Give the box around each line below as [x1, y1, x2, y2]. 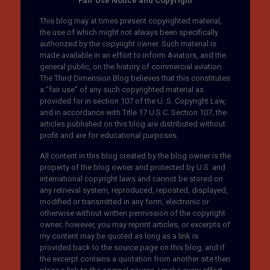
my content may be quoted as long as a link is [39, 231, 198, 241]
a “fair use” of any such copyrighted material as [39, 85, 204, 95]
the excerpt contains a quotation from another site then [39, 254, 230, 264]
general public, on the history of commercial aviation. [39, 62, 223, 72]
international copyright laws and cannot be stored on [39, 174, 223, 184]
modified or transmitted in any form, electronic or [39, 197, 209, 207]
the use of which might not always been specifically [39, 28, 218, 37]
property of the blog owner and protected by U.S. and [39, 163, 225, 172]
